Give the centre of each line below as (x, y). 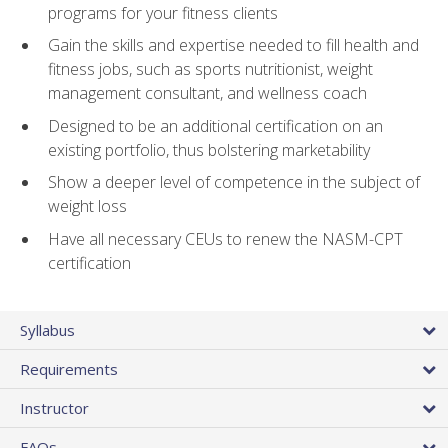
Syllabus (47, 330)
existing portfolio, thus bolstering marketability (209, 149)
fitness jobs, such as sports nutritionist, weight (210, 69)
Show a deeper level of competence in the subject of (234, 182)
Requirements (69, 369)
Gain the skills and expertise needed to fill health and (233, 45)
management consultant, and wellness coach (207, 93)
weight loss (87, 206)
